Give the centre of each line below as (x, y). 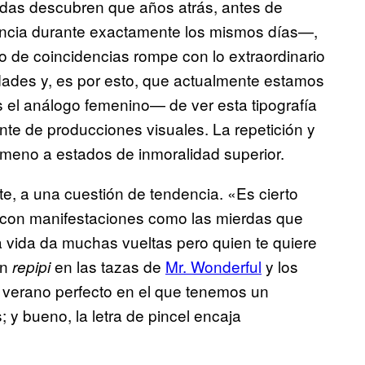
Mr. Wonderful (213, 266)
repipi (31, 267)
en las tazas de (108, 266)
